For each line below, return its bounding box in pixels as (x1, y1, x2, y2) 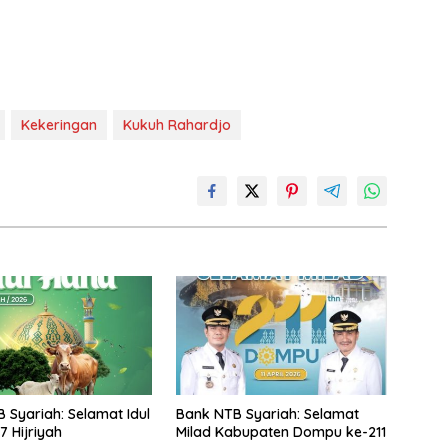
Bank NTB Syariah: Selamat (175, 404, 359, 423)
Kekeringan (21, 115, 97, 134)
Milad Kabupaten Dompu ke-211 (175, 422, 386, 441)
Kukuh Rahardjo (123, 115, 231, 134)
